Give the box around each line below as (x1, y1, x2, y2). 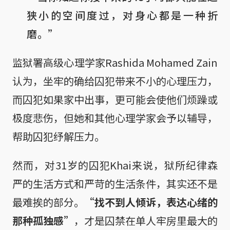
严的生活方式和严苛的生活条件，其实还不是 (12, 176, 218, 191)
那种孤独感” (12, 213, 74, 228)
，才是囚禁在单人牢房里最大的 (74, 213, 218, 228)
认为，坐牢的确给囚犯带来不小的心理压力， (12, 73, 218, 88)
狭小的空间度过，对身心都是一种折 (27, 7, 218, 23)
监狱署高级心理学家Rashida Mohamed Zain (12, 54, 218, 70)
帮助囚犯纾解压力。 (12, 128, 105, 144)
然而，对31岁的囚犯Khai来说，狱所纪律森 (12, 157, 218, 172)
